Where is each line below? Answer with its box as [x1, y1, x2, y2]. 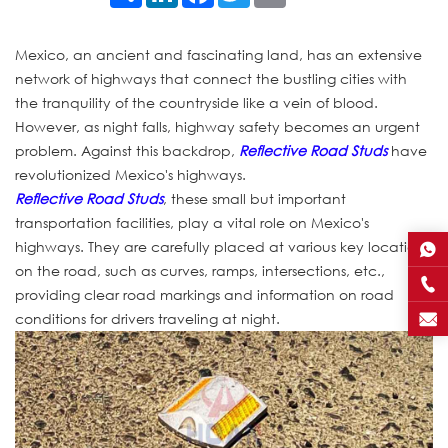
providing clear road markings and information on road [15, 284, 394, 304]
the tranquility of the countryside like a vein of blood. [15, 92, 378, 112]
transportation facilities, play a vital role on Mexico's [15, 212, 369, 232]
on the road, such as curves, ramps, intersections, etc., [15, 260, 385, 280]
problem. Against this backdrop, [15, 140, 239, 160]
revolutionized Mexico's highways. [15, 164, 246, 184]
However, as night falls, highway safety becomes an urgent [15, 116, 420, 136]
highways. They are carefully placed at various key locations [15, 236, 430, 256]
